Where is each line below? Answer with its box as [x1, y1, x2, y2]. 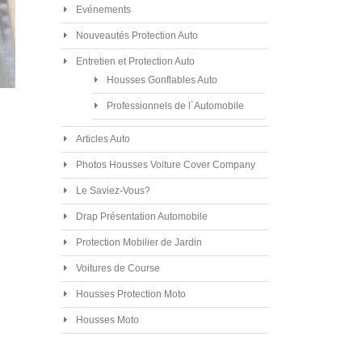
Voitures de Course [75, 262, 160, 274]
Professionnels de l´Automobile [106, 99, 244, 112]
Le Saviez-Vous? [75, 184, 150, 196]
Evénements [75, 3, 131, 15]
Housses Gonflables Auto [106, 74, 217, 86]
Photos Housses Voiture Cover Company [75, 158, 255, 170]
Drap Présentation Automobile [75, 210, 208, 222]
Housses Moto [75, 314, 139, 326]
